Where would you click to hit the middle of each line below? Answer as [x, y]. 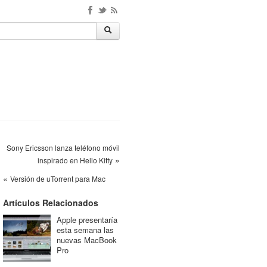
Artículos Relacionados [50, 203]
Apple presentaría [87, 220]
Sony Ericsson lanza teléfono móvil [63, 148]
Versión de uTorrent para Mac [58, 178]
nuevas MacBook [86, 240]
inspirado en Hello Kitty [75, 160]
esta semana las [85, 230]
